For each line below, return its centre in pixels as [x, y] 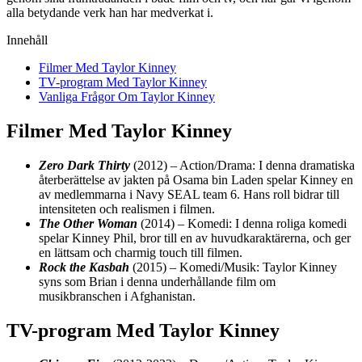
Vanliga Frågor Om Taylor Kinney [127, 96]
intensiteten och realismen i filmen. [127, 208]
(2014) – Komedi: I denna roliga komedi [242, 223]
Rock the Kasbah [84, 267]
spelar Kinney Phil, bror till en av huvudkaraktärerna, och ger [195, 238]
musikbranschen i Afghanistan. [117, 296]
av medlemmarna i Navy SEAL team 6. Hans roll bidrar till [189, 194]
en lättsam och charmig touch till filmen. [141, 252]
